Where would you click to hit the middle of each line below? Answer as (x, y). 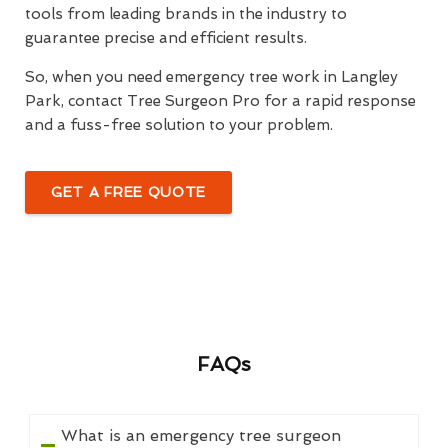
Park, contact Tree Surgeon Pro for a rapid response (220, 101)
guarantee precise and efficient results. (166, 38)
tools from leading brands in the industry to (186, 14)
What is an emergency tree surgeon (200, 436)
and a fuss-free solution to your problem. (179, 125)
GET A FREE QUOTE (129, 192)
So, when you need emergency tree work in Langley (211, 77)
